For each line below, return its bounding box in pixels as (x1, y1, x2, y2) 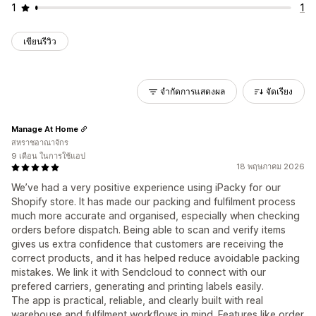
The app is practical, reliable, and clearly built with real (11, 294, 263, 306)
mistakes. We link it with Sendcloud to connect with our (11, 266, 266, 278)
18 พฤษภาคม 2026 (236, 162, 305, 171)
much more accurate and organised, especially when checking (11, 209, 300, 221)
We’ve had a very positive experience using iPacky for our (11, 181, 281, 193)
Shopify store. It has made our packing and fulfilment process (11, 195, 296, 207)
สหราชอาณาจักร (11, 138, 68, 147)
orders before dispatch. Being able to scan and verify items (11, 224, 286, 236)
